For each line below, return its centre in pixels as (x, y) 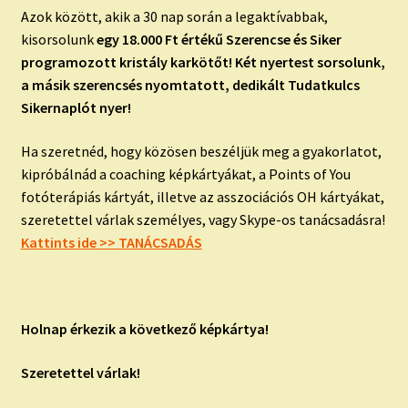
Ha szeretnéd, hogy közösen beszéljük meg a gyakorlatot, (201, 151)
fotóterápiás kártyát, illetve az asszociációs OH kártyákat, (202, 196)
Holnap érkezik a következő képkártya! (144, 329)
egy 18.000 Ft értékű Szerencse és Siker (219, 40)
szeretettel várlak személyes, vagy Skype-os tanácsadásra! (203, 219)
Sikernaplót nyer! (76, 108)
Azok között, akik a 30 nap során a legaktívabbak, (174, 17)
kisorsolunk (58, 40)
